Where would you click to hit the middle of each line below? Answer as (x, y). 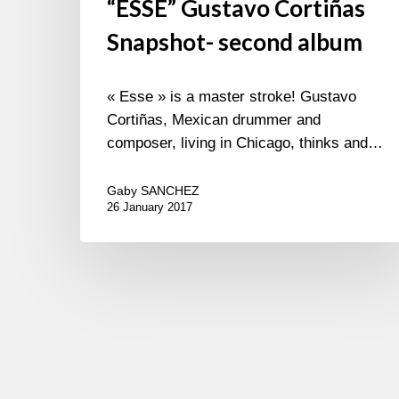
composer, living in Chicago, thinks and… (245, 142)
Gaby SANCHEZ (153, 190)
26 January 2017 (150, 207)
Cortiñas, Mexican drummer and (214, 119)
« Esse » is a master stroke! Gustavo (232, 96)
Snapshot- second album (235, 41)
